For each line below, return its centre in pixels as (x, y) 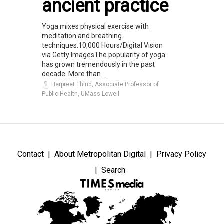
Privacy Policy (181, 154)
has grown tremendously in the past (98, 65)
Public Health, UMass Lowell (81, 94)
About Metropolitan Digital (100, 154)
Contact (31, 154)
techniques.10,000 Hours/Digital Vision (102, 46)
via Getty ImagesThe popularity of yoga (104, 55)
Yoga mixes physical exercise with (95, 27)
